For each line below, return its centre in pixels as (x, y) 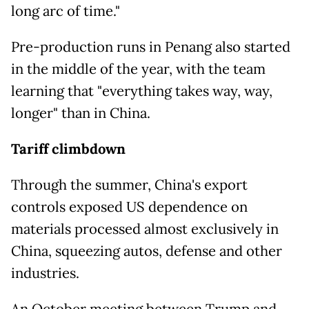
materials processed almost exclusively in (145, 229)
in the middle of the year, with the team (138, 69)
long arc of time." (66, 11)
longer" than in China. (81, 113)
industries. (45, 273)
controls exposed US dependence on (129, 207)
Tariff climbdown (68, 149)
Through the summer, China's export (129, 185)
